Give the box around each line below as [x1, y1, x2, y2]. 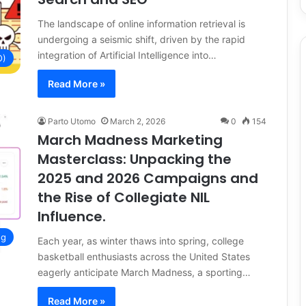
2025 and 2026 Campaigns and [38, 168, 258, 188]
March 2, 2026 [110, 115, 165, 126]
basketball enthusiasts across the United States [38, 250, 250, 262]
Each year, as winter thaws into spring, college [38, 234, 244, 247]
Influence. [38, 206, 106, 226]
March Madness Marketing [38, 130, 223, 150]
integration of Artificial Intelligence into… [38, 48, 217, 61]
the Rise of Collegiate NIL [38, 187, 210, 207]
